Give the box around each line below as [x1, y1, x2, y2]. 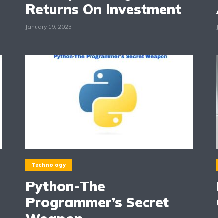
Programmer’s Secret [25, 194, 169, 211]
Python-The [25, 178, 105, 195]
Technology [31, 161, 66, 168]
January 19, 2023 [25, 23, 72, 31]
